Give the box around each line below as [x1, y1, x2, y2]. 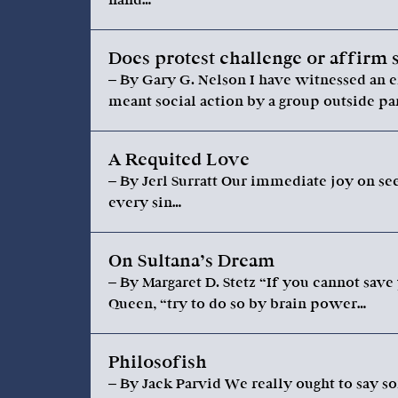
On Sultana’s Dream [108, 251, 275, 272]
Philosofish [108, 352, 207, 373]
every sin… [108, 194, 181, 211]
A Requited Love [108, 149, 250, 171]
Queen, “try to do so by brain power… [108, 295, 366, 313]
